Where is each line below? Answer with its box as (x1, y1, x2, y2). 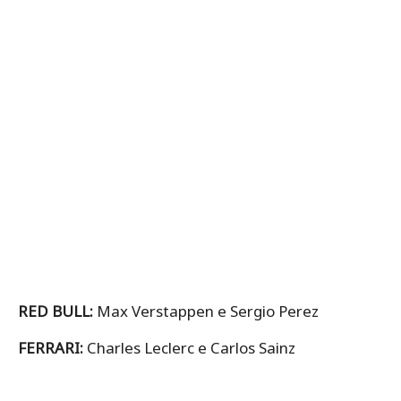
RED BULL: (18, 301, 97, 322)
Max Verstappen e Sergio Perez (97, 301, 319, 322)
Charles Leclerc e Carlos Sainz (87, 337, 295, 359)
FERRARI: (18, 337, 87, 359)
